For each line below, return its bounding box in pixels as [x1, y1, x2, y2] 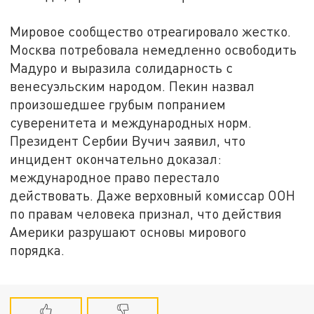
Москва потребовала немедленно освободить [10, 41, 297, 57]
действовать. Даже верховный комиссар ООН [10, 186, 296, 203]
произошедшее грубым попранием [10, 95, 226, 112]
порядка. [10, 241, 65, 258]
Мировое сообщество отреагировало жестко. [10, 22, 292, 39]
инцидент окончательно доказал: [10, 150, 222, 167]
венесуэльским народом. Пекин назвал [10, 77, 255, 94]
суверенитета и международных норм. [10, 114, 252, 130]
